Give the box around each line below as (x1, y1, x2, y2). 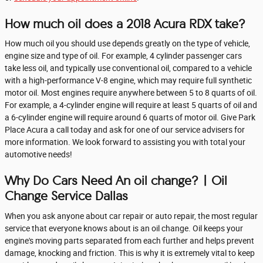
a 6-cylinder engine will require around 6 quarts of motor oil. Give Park (5, 113, 255, 122)
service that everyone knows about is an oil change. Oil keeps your (5, 223, 243, 233)
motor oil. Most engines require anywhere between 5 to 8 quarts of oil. (5, 88, 257, 97)
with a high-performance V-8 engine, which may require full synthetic (5, 76, 252, 85)
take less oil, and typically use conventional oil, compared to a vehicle (5, 63, 252, 73)
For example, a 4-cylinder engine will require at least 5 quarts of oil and (5, 100, 257, 110)
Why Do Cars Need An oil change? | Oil (5, 173, 227, 188)
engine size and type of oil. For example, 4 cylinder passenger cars (5, 51, 242, 60)
